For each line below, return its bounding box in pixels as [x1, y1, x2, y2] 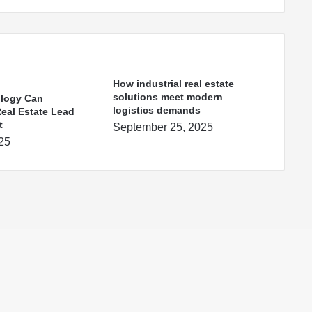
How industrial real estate [112, 78, 234, 90]
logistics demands [112, 104, 201, 116]
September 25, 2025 [112, 121, 213, 134]
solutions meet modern [112, 91, 223, 103]
